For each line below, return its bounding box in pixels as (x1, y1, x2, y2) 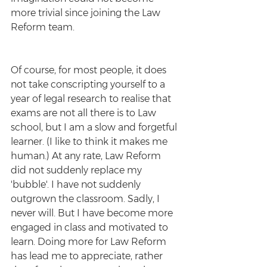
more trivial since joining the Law (11, 7, 163, 18)
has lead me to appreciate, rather (11, 250, 165, 262)
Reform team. (11, 21, 77, 33)
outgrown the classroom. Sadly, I (11, 193, 162, 204)
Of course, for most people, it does (11, 64, 169, 76)
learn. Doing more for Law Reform (11, 236, 169, 247)
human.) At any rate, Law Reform (11, 150, 163, 162)
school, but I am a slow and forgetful (11, 122, 179, 133)
